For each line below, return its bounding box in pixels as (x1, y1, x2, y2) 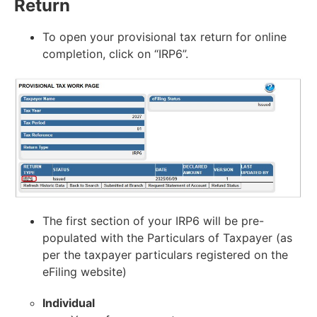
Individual (42, 295, 95, 310)
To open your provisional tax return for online (42, 30, 287, 45)
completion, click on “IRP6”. (42, 47, 188, 62)
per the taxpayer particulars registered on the (42, 247, 288, 262)
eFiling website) (42, 264, 127, 279)
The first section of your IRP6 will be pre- (42, 213, 264, 228)
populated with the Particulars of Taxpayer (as (42, 230, 292, 245)
